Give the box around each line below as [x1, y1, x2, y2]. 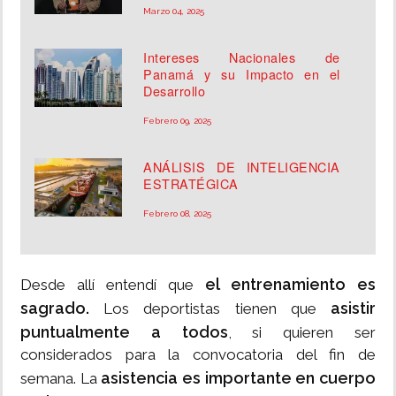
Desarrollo [143, 81, 206, 101]
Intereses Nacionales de [143, 48, 340, 67]
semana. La [20, 369, 102, 388]
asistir [316, 299, 377, 318]
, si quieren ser [227, 324, 377, 342]
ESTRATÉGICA [143, 174, 239, 194]
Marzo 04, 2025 [143, 6, 205, 17]
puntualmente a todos [20, 323, 228, 342]
